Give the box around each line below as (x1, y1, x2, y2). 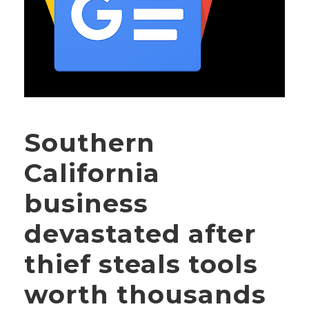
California (24, 157, 160, 188)
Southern (24, 126, 155, 158)
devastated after (24, 217, 256, 249)
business (24, 187, 148, 219)
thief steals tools (24, 248, 258, 279)
